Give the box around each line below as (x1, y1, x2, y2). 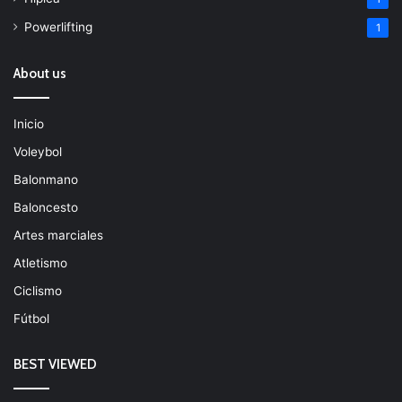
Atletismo (13, 255, 67, 270)
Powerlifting (24, 19, 92, 34)
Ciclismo (13, 283, 62, 298)
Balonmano (13, 171, 78, 187)
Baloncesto (13, 199, 78, 214)
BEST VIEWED (13, 355, 97, 372)
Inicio (13, 116, 44, 131)
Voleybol (13, 144, 62, 159)
